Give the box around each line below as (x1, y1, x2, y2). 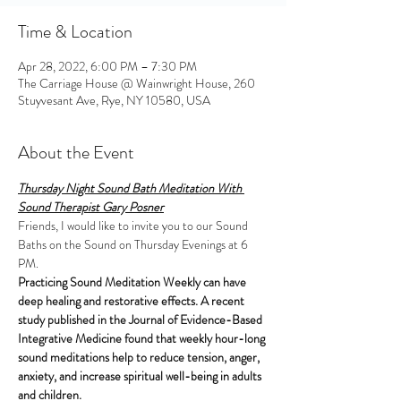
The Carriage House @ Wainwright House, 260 (18, 74, 255, 92)
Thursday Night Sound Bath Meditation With (18, 179, 244, 197)
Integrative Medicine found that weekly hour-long (18, 329, 268, 347)
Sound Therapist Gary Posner (18, 198, 164, 216)
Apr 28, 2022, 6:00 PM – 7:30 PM (18, 57, 197, 75)
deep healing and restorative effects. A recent (18, 292, 247, 310)
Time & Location (18, 19, 132, 45)
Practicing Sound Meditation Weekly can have (18, 273, 249, 291)
